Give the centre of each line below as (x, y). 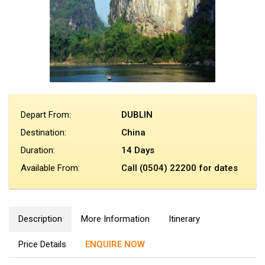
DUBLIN (137, 114)
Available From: (50, 168)
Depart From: (46, 114)
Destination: (43, 132)
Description (40, 219)
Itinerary (184, 219)
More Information (115, 219)
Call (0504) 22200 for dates (180, 168)
